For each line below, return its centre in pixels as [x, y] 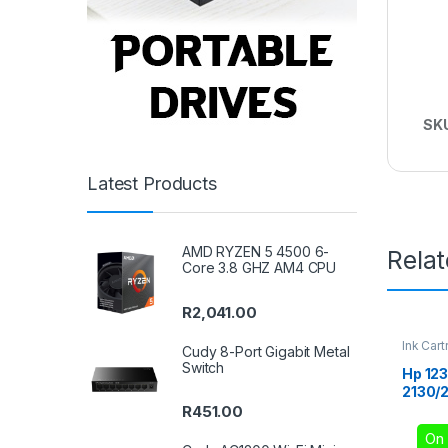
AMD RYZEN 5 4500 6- [256, 252]
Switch [203, 367]
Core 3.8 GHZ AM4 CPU [259, 268]
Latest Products [152, 183]
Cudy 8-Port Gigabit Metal [266, 351]
